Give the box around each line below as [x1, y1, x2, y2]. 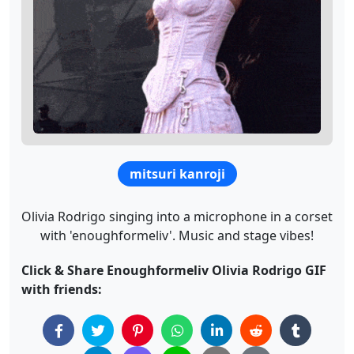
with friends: [21, 281, 102, 298]
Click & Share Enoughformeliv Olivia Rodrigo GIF [21, 262, 326, 279]
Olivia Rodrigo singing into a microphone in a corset [21, 208, 333, 225]
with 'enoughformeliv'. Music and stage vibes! [40, 227, 314, 244]
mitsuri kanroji [130, 165, 225, 183]
